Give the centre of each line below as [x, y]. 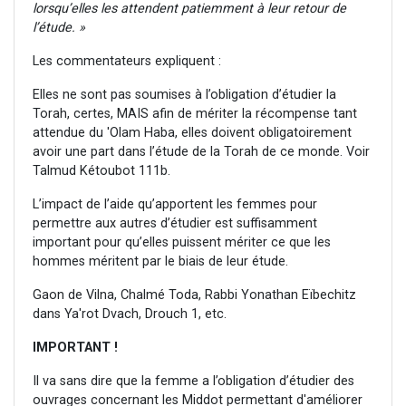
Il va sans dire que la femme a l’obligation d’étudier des [193, 382]
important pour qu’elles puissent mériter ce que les [182, 243]
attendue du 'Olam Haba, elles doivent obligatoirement [192, 133]
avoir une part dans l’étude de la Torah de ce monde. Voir [201, 152]
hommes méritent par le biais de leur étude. [160, 262]
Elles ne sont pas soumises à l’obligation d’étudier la [184, 95]
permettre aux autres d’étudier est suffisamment [175, 224]
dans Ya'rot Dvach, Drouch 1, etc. [130, 314]
